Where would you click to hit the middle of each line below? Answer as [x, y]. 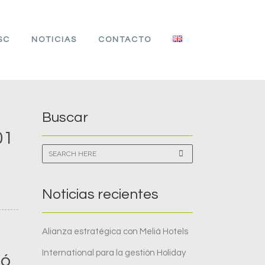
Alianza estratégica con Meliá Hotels [115, 232]
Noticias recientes [100, 194]
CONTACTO [125, 40]
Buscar [65, 117]
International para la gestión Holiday [114, 253]
